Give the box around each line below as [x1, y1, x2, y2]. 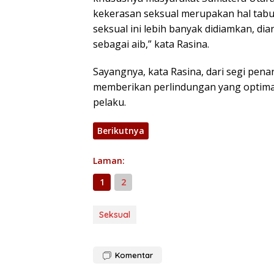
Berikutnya [97, 124, 144, 136]
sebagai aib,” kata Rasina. [93, 37, 209, 51]
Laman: [93, 154, 125, 166]
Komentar [115, 250, 153, 260]
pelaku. [93, 95, 126, 109]
